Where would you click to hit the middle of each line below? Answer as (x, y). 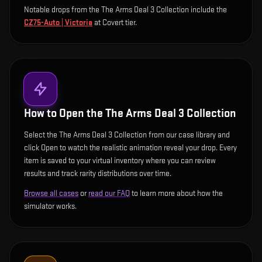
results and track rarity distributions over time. (98, 173)
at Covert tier (114, 23)
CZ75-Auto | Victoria (58, 23)
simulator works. (50, 206)
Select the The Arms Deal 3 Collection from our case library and (127, 135)
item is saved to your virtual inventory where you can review (120, 161)
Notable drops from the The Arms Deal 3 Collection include (120, 10)
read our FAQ (109, 193)
